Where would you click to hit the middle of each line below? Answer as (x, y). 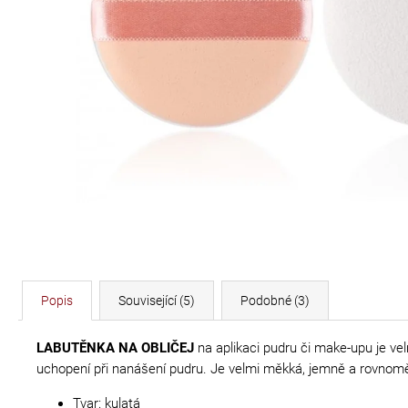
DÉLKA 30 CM (144, 13)
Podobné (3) (275, 301)
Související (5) (157, 301)
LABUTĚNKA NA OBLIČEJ (115, 348)
